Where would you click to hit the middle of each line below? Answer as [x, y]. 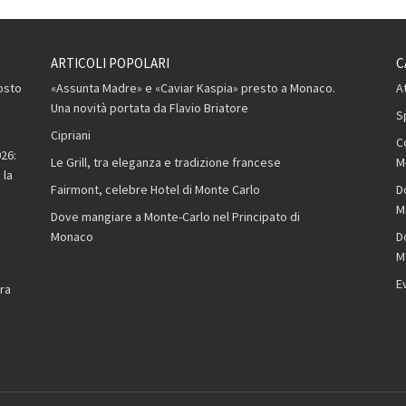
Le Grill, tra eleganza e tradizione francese [165, 163]
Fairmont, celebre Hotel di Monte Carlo [155, 190]
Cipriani [70, 135]
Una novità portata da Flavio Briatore [149, 108]
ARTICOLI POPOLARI [110, 63]
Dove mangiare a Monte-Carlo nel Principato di [175, 217]
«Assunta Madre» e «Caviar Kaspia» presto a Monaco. [193, 88]
